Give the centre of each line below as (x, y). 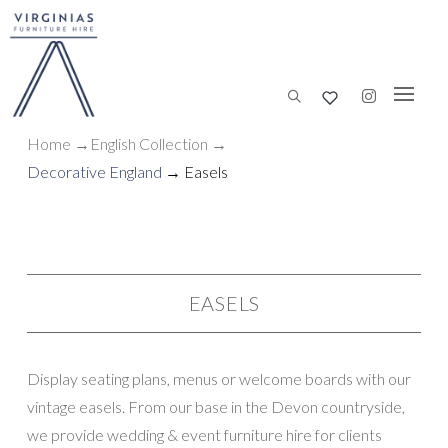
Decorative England (94, 171)
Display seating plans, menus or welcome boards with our (218, 378)
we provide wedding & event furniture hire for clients (204, 434)
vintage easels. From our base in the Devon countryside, (77, 406)
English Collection (150, 143)
